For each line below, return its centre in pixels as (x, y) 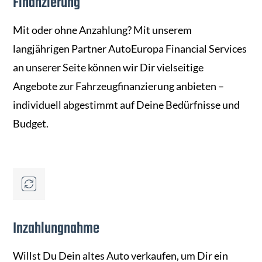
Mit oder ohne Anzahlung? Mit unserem (103, 30)
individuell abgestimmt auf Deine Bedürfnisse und (127, 105)
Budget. (31, 124)
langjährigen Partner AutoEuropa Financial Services (130, 49)
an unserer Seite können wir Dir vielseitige (108, 68)
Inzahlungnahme (56, 229)
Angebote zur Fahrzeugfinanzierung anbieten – (119, 86)
